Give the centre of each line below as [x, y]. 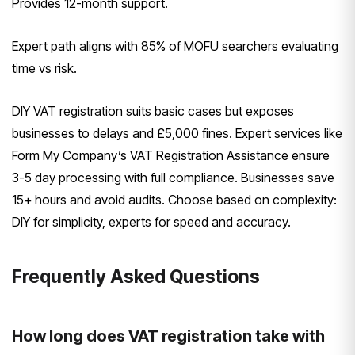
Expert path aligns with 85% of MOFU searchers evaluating [175, 46]
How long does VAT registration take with [168, 336]
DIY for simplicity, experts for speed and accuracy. [151, 221]
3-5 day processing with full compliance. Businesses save [173, 177]
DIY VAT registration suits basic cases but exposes [153, 111]
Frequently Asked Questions [136, 276]
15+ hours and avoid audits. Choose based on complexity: [174, 199]
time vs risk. [44, 68]
